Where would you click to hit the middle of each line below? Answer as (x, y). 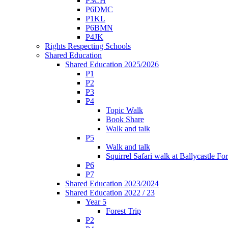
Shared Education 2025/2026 (112, 64)
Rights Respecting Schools (88, 46)
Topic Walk (124, 110)
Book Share (125, 119)
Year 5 (96, 202)
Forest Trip (123, 211)
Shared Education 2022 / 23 (110, 192)
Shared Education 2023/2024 (112, 183)
